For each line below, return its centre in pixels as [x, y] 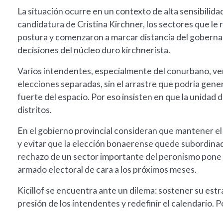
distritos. [35, 110]
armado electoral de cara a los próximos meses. [107, 170]
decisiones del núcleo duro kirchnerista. [94, 50]
